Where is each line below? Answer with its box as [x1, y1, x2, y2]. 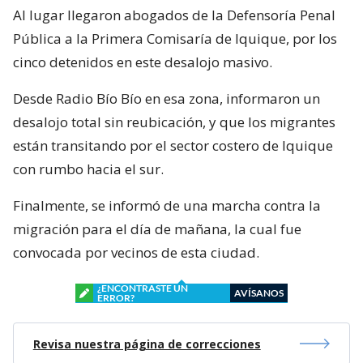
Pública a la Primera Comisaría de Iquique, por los [13, 28, 337, 48]
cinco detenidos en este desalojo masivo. [13, 52, 272, 71]
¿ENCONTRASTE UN [97, 281, 188, 294]
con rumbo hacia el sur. [13, 159, 164, 178]
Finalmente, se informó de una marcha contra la [13, 195, 321, 215]
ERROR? [97, 291, 135, 304]
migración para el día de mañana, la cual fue [13, 219, 301, 238]
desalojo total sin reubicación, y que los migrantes [13, 112, 335, 131]
